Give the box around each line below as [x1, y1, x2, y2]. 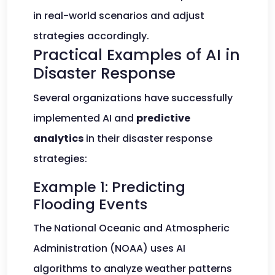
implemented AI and [33, 111, 136, 125]
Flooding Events [33, 194, 147, 214]
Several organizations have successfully [33, 91, 233, 105]
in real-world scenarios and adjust [33, 9, 204, 23]
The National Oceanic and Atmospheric [33, 221, 230, 235]
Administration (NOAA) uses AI [33, 241, 185, 255]
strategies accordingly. [33, 29, 149, 43]
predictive [136, 111, 190, 125]
